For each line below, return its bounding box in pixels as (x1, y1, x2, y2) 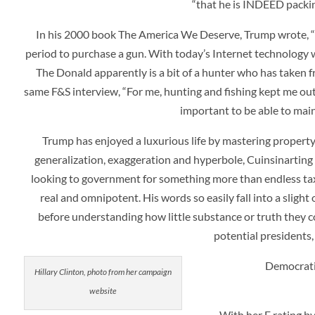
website (89, 285, 117, 296)
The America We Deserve (118, 27, 240, 41)
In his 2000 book (36, 27, 119, 41)
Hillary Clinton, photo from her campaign (34, 266, 172, 277)
